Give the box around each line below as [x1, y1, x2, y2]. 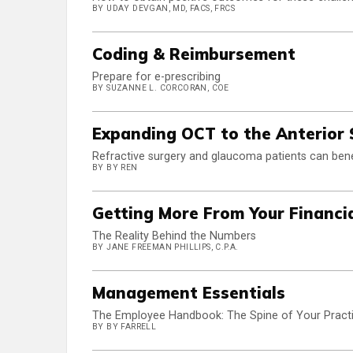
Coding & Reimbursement [92, 44, 295, 65]
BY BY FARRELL [92, 321, 157, 333]
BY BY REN [92, 162, 138, 173]
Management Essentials [92, 283, 285, 303]
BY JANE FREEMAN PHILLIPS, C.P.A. [92, 242, 239, 253]
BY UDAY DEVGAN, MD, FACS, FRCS [92, 3, 235, 14]
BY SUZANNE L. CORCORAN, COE [92, 83, 229, 94]
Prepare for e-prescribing [92, 70, 221, 84]
